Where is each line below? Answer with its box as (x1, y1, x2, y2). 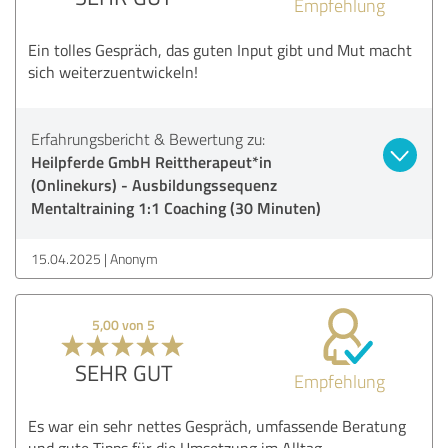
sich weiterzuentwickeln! (28, 60, 198, 83)
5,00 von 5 (92, 314, 156, 334)
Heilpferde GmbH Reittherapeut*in (31, 149, 272, 173)
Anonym (110, 248, 158, 268)
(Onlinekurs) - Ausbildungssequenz (31, 172, 277, 196)
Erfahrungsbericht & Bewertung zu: (31, 127, 265, 150)
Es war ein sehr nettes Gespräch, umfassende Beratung (28, 414, 406, 437)
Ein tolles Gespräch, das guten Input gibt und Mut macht (28, 38, 412, 61)
